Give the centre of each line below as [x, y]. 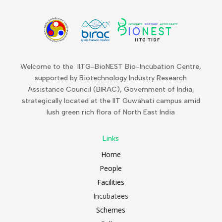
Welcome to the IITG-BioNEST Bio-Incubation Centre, [111, 66]
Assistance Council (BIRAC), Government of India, [111, 89]
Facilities [111, 182]
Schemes [111, 210]
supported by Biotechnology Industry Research [111, 78]
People [111, 168]
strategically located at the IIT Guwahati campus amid [111, 101]
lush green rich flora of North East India [111, 112]
